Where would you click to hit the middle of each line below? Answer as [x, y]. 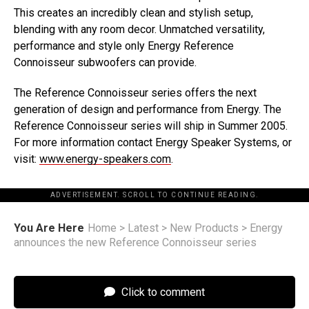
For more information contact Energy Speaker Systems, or [153, 142]
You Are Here [49, 228]
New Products [204, 228]
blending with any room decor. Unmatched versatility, [139, 29]
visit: [27, 159]
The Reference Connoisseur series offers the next [135, 93]
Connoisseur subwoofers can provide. [105, 62]
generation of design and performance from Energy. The [148, 109]
